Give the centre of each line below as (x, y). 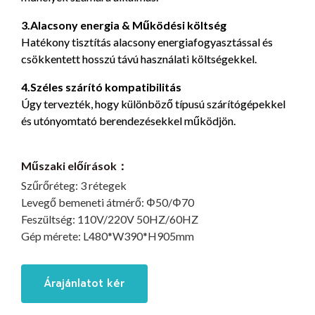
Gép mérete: (52, 236)
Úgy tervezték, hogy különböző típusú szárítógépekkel (153, 103)
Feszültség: (49, 219)
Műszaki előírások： (75, 165)
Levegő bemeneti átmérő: (84, 202)
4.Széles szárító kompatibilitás (101, 86)
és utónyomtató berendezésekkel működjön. (128, 120)
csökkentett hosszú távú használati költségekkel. (139, 58)
